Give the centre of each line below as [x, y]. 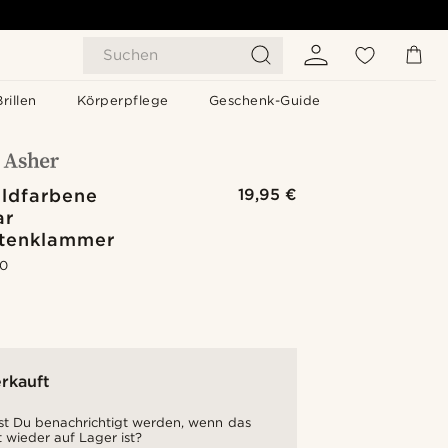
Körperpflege [122, 100]
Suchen [130, 55]
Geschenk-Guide [264, 100]
